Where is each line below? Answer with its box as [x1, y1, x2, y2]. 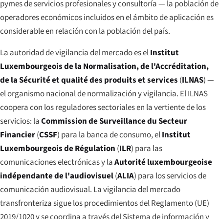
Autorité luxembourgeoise [114, 156, 212, 168]
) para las [131, 142, 162, 154]
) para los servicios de [134, 170, 206, 182]
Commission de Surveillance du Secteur [41, 115, 187, 127]
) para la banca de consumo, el [57, 129, 162, 141]
